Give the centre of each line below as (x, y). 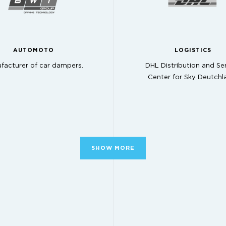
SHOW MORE (113, 148)
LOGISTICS (193, 50)
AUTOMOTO (33, 50)
